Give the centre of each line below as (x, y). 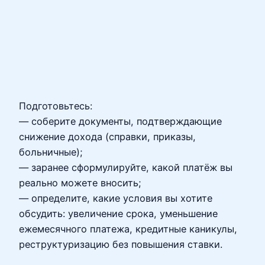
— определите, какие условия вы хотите (116, 198)
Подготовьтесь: (56, 106)
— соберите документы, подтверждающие (120, 121)
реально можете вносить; (80, 182)
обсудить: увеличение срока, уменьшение (118, 213)
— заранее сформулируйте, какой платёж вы (126, 167)
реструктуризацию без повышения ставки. (121, 244)
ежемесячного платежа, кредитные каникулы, (128, 229)
